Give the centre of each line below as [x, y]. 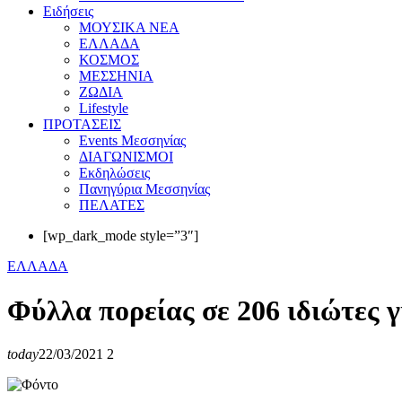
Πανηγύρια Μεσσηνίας [144, 189]
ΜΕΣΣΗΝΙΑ [116, 76]
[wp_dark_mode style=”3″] [121, 236]
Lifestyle [104, 109]
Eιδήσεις [68, 12]
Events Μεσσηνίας [132, 141]
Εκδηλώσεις [114, 173]
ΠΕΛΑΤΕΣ [112, 205]
